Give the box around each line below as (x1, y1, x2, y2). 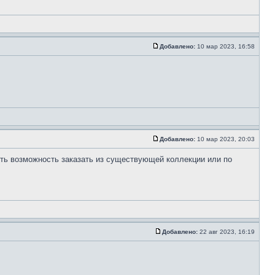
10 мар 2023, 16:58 (195, 43, 257, 50)
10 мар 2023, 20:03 (195, 136, 257, 142)
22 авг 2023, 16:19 (198, 228, 257, 235)
